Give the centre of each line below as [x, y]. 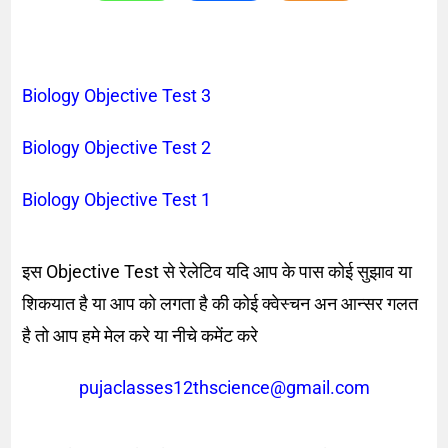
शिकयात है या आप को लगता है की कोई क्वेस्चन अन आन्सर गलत [220, 303]
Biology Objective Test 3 [117, 95]
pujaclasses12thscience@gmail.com [224, 387]
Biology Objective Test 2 [119, 147]
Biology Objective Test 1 [119, 199]
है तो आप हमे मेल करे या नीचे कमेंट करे [142, 335]
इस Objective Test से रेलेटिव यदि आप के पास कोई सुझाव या [217, 271]
